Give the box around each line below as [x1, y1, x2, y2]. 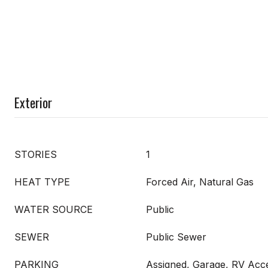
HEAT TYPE [14, 175, 70, 188]
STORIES [14, 148, 57, 160]
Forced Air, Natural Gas [146, 175, 254, 188]
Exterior [14, 92, 52, 112]
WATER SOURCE [14, 203, 93, 215]
